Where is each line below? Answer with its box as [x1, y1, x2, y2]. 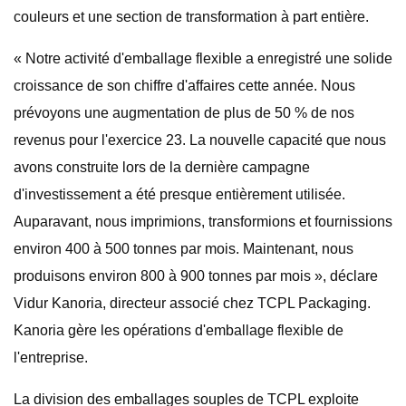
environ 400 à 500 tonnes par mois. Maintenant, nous [14, 241, 353, 256]
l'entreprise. [14, 350, 88, 365]
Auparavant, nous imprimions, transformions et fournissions [14, 214, 392, 229]
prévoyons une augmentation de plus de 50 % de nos [14, 105, 354, 121]
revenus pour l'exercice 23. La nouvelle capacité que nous [14, 132, 386, 148]
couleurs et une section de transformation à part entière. [14, 9, 369, 24]
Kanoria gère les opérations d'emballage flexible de [14, 323, 343, 338]
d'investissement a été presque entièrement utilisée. [14, 187, 345, 202]
